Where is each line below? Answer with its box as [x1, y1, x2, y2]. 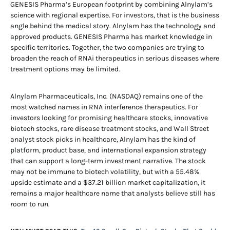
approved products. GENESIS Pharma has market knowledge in [10, 32, 212, 41]
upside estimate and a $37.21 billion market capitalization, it [10, 178, 205, 187]
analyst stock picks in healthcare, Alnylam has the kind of [10, 135, 196, 144]
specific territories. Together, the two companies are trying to [10, 43, 204, 52]
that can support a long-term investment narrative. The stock [10, 157, 206, 165]
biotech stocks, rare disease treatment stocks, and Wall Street [10, 124, 209, 133]
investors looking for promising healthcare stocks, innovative [10, 113, 208, 122]
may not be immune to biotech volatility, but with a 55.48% [10, 167, 199, 176]
